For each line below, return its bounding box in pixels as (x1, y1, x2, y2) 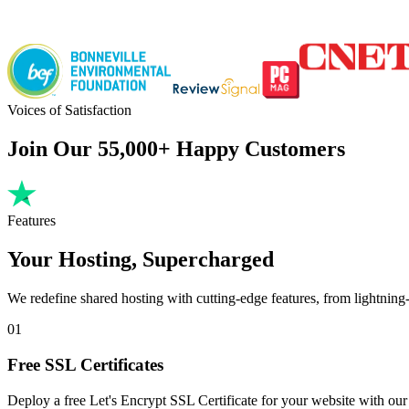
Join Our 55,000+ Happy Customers (7, 137, 345, 162)
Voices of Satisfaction (7, 102, 131, 119)
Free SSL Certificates (7, 354, 163, 374)
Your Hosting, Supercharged (7, 247, 274, 272)
